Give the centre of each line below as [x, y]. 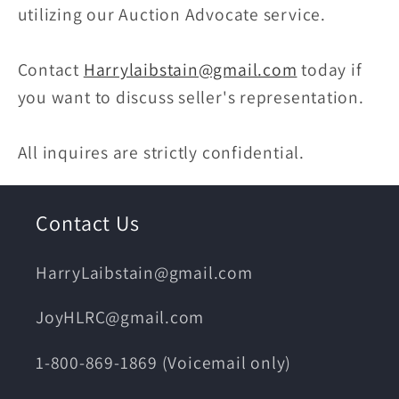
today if [330, 69]
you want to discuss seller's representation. [191, 97]
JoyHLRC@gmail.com [120, 318]
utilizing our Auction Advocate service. [171, 14]
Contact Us [88, 222]
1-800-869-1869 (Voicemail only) [164, 362]
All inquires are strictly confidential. [161, 152]
